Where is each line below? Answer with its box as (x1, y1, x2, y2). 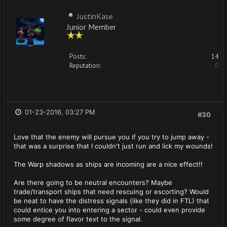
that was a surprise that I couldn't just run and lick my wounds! (14, 142, 213, 150)
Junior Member (67, 22, 116, 30)
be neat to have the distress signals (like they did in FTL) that (14, 197, 209, 205)
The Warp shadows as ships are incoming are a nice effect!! (14, 160, 203, 168)
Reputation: (69, 61, 101, 70)
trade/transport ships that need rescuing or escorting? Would (14, 187, 209, 196)
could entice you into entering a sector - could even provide (14, 206, 205, 214)
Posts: (69, 52, 86, 61)
